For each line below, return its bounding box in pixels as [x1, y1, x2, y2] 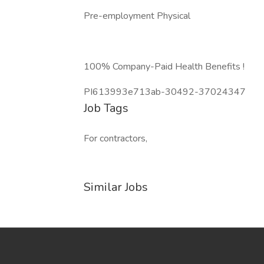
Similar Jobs [84, 179, 148, 195]
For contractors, [84, 132, 147, 145]
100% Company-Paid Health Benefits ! [84, 60, 245, 73]
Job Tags [84, 100, 128, 116]
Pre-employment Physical [84, 9, 190, 22]
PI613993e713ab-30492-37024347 [84, 85, 246, 98]
